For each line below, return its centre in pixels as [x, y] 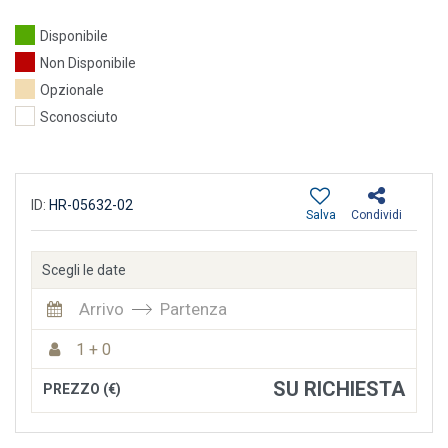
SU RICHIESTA [339, 389]
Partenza [193, 309]
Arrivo [101, 309]
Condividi [376, 215]
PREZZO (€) [82, 389]
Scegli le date [84, 270]
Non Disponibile [88, 63]
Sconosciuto [79, 117]
